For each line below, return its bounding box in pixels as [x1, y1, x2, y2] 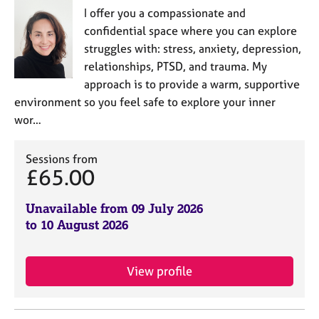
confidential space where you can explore [83, 23, 297, 38]
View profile [127, 263, 192, 278]
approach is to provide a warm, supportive [83, 77, 300, 91]
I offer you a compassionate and [83, 6, 246, 20]
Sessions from [26, 152, 98, 166]
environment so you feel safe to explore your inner [14, 95, 276, 109]
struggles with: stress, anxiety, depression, [83, 41, 301, 56]
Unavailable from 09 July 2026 [26, 201, 203, 216]
